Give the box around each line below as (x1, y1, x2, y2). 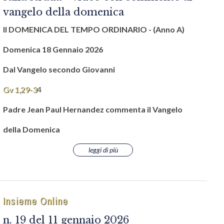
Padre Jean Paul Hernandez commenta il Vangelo (3, 104, 182, 114)
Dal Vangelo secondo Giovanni (3, 64, 115, 74)
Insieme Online (3, 193, 68, 208)
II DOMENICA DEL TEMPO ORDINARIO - (3, 24, 151, 34)
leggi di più (88, 145, 118, 154)
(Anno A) (153, 24, 184, 34)
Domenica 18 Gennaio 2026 (3, 44, 103, 54)
